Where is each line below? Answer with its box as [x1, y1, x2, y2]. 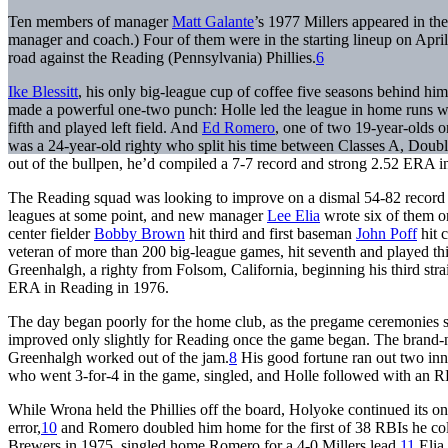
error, [8, 418, 41, 436]
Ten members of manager [8, 12, 172, 30]
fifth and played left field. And [8, 118, 202, 136]
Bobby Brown [94, 224, 185, 242]
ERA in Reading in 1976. [8, 278, 169, 296]
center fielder [8, 224, 94, 242]
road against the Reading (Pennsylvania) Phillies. [8, 48, 316, 66]
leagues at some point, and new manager [8, 206, 267, 224]
